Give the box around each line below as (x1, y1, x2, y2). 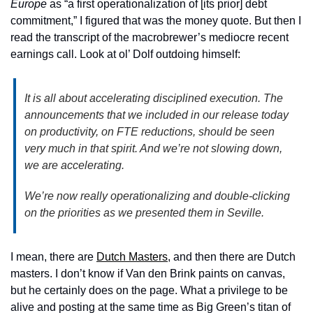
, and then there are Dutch (168, 251, 296, 263)
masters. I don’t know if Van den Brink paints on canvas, (10, 268, 285, 279)
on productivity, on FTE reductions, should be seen (24, 126, 275, 138)
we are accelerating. (24, 159, 124, 171)
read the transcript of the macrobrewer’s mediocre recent (10, 31, 289, 43)
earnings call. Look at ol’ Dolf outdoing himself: (10, 48, 243, 60)
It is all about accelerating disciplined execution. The (24, 92, 283, 104)
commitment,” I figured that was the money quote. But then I (10, 15, 301, 27)
